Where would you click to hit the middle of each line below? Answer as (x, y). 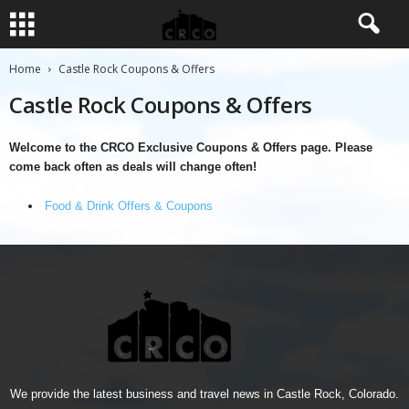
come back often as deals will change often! (133, 167)
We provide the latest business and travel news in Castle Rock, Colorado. (204, 394)
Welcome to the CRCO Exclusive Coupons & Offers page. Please (191, 147)
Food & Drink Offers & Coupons (131, 206)
